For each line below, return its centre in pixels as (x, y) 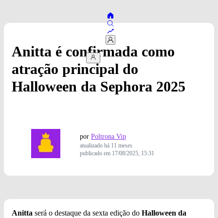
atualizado (92, 146)
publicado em (96, 154)
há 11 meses (118, 146)
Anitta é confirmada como (93, 52)
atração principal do (75, 69)
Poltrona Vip (109, 137)
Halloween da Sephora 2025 (99, 87)
